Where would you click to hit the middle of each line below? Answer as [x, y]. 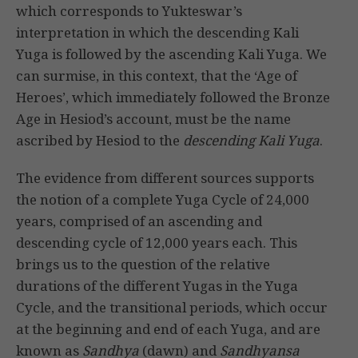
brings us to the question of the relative [143, 265]
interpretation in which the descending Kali [157, 33]
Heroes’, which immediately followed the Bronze [173, 97]
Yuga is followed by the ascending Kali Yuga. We [171, 54]
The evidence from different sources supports [165, 178]
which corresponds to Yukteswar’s [129, 11]
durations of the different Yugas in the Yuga [157, 286]
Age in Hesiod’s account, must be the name [153, 119]
